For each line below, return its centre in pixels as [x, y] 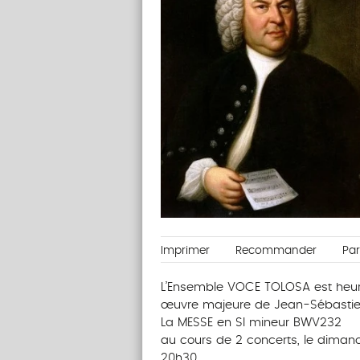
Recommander [276, 251]
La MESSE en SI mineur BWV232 [251, 323]
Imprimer [185, 251]
